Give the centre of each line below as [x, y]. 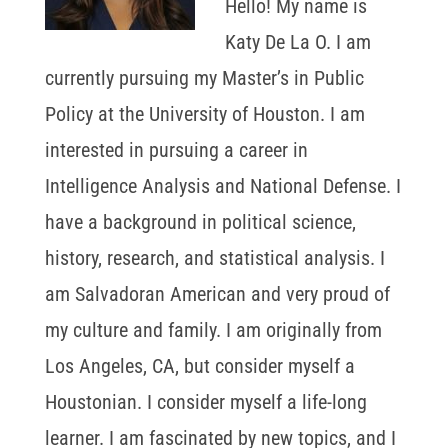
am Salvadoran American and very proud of [217, 293]
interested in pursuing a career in [176, 149]
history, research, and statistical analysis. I [214, 257]
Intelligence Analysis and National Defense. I [222, 185]
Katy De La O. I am [297, 41]
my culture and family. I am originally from [213, 329]
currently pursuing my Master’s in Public [204, 77]
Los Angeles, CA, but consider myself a [199, 365]
